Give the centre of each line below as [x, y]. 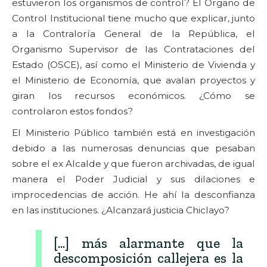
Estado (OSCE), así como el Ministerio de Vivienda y [133, 64]
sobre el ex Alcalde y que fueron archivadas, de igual [133, 163]
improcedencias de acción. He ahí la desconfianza [133, 194]
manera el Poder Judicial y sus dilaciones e [133, 179]
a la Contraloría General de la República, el [133, 33]
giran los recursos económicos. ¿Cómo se [133, 95]
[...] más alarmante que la [148, 243]
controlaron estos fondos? [72, 111]
